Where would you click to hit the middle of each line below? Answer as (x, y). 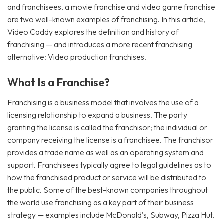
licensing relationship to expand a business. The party (97, 115)
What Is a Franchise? (59, 82)
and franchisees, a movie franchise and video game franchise (111, 7)
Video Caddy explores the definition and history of (93, 32)
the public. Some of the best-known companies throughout (108, 190)
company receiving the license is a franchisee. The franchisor (110, 140)
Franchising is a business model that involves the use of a (103, 102)
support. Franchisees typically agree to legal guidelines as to (109, 165)
